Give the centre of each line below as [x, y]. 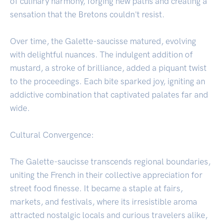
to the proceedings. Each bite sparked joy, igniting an [108, 82]
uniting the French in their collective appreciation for [106, 175]
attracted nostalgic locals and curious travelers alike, [109, 215]
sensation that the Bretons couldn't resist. [87, 15]
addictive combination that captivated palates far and [109, 95]
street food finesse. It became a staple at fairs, [96, 189]
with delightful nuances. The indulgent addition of [101, 55]
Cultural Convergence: [52, 135]
